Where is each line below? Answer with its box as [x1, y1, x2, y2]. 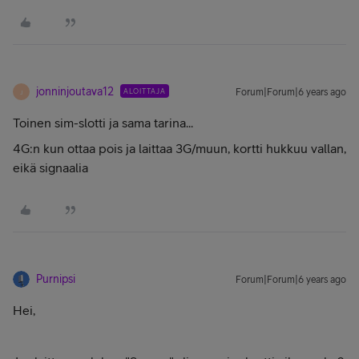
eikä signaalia [13, 160, 88, 175]
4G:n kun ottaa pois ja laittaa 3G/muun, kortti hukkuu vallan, [13, 141, 346, 155]
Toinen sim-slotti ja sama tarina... [13, 115, 193, 130]
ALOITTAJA [123, 87, 166, 95]
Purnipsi [36, 272, 75, 285]
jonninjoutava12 [36, 85, 114, 98]
